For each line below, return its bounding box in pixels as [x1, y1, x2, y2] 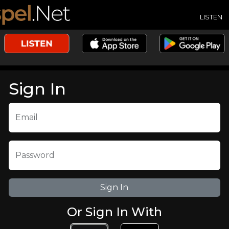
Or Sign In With [66, 204, 162, 219]
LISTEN [200, 12, 222, 21]
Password [15, 150, 55, 160]
